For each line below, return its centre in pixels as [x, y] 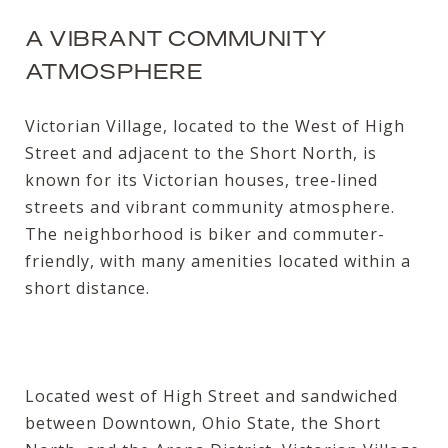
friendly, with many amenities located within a [218, 260]
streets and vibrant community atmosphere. [210, 206]
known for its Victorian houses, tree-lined [201, 179]
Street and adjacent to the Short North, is [201, 152]
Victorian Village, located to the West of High [215, 125]
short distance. [87, 287]
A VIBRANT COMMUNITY [176, 37]
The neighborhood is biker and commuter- [205, 233]
